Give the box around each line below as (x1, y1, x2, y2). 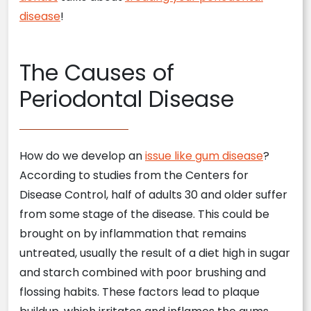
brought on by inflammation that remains (19, 226, 246, 242)
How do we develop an (19, 148, 145, 164)
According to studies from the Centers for (19, 167, 249, 183)
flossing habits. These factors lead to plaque (19, 284, 260, 300)
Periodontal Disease (19, 83, 234, 115)
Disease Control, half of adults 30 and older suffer (19, 187, 287, 203)
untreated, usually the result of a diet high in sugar (19, 245, 290, 261)
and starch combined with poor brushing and (19, 264, 266, 280)
